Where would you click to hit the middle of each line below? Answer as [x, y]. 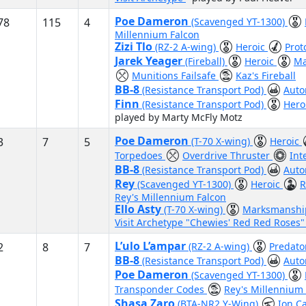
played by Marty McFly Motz [179, 117]
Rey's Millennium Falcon [170, 197]
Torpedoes [140, 155]
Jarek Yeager [150, 61]
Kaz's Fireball [266, 75]
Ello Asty [139, 209]
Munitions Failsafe [175, 75]
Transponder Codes [161, 289]
